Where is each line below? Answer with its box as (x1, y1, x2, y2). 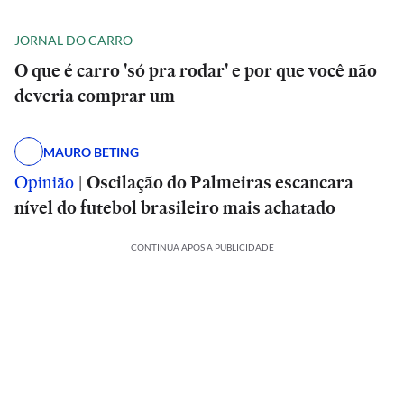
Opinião (14, 170, 74, 195)
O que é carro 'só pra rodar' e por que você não (14, 58, 377, 83)
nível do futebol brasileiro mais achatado (14, 195, 335, 220)
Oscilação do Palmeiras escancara (87, 170, 353, 195)
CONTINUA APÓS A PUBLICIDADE (130, 242, 274, 252)
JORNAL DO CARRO (14, 32, 133, 48)
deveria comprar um (14, 83, 175, 108)
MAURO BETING (43, 143, 139, 160)
